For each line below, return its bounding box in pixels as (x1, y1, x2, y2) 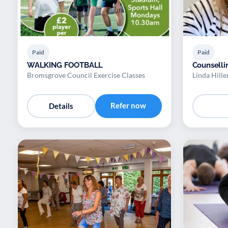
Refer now (110, 100, 147, 110)
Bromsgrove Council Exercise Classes (27, 70, 145, 79)
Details (48, 101, 73, 111)
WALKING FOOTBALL (27, 60, 103, 70)
